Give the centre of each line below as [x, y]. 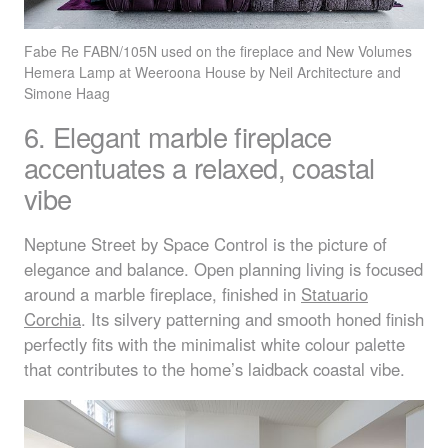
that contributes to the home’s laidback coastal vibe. [214, 369]
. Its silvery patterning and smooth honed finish [252, 319]
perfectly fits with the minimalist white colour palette [214, 344]
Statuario [334, 294]
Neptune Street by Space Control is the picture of [205, 244]
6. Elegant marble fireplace [178, 137]
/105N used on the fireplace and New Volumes [265, 50]
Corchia [52, 319]
